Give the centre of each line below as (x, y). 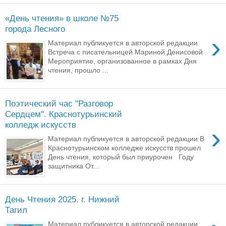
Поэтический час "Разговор (59, 103)
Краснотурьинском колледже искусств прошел (125, 148)
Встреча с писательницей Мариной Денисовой (126, 52)
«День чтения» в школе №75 (62, 18)
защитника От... (74, 166)
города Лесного (35, 29)
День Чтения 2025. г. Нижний (62, 199)
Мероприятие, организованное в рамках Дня (123, 61)
